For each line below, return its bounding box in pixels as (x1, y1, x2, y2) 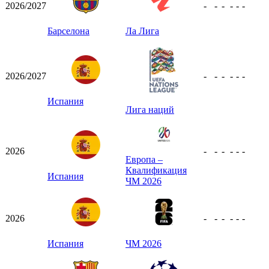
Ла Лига (125, 25, 159, 36)
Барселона (47, 25, 89, 36)
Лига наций (125, 104, 174, 115)
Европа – (125, 154, 163, 165)
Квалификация (125, 165, 187, 175)
